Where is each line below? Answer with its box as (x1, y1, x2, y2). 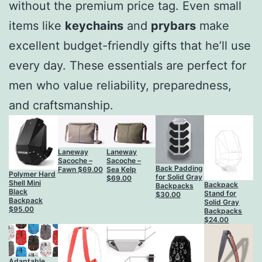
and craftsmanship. (9, 98, 113, 112)
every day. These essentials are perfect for (9, 58, 246, 73)
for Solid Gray (155, 173, 202, 182)
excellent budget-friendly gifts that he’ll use (9, 38, 251, 53)
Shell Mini (9, 178, 41, 188)
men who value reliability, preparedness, (9, 78, 232, 92)
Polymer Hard (9, 170, 56, 179)
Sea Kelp (106, 165, 137, 174)
